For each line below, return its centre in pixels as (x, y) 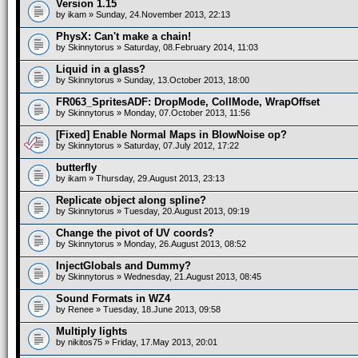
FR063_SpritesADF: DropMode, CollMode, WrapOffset (188, 102)
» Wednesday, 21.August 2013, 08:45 (188, 276)
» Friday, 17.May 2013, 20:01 (160, 342)
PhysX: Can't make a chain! (123, 36)
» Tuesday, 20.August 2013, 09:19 (182, 211)
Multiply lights (91, 331)
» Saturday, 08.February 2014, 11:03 (186, 47)
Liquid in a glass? (101, 69)
